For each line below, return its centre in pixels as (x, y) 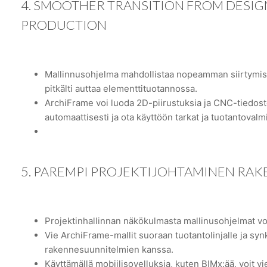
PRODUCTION (64, 25)
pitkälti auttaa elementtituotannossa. (121, 88)
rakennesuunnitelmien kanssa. (109, 249)
